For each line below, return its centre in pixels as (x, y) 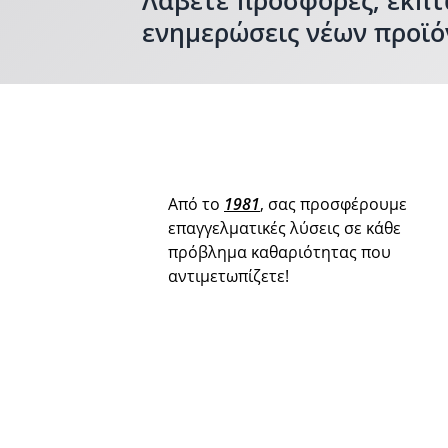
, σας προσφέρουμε (333, 203)
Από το (196, 203)
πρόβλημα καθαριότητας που (279, 251)
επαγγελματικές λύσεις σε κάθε (284, 227)
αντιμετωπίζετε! (228, 275)
